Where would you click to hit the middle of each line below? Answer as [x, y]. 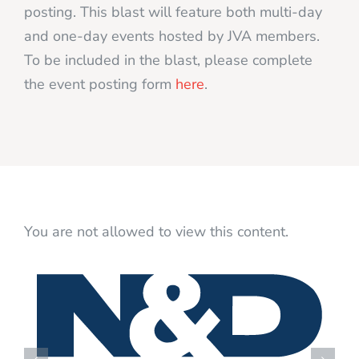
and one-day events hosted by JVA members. [172, 36]
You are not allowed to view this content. [156, 231]
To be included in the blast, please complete [168, 60]
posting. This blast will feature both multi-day [173, 12]
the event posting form [100, 84]
